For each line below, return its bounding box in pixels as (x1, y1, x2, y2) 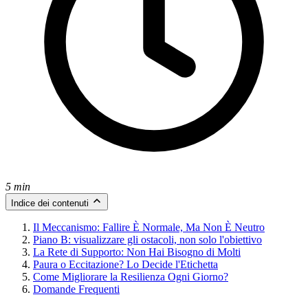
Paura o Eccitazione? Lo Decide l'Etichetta (33, 258, 218, 270)
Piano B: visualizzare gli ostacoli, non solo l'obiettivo (33, 233, 262, 245)
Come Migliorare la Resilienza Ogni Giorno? (33, 270, 228, 283)
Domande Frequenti (33, 283, 120, 295)
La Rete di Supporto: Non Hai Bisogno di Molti (33, 245, 241, 258)
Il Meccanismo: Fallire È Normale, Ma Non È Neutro (33, 221, 265, 233)
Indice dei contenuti (11, 197, 89, 208)
